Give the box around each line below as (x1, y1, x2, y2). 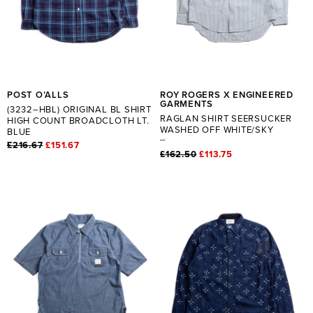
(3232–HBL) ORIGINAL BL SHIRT (7, 103, 152, 115)
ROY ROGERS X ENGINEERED (160, 89, 293, 101)
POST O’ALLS (7, 89, 69, 101)
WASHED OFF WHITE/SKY (160, 124, 274, 136)
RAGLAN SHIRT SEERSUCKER (160, 112, 292, 124)
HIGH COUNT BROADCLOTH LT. (7, 115, 150, 126)
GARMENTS (160, 98, 214, 110)
